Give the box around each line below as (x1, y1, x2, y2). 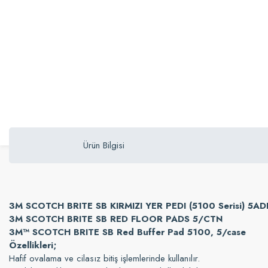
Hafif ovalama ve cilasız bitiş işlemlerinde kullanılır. (9, 252, 200, 265)
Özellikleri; (9, 239, 57, 252)
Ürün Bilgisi (83, 139, 124, 152)
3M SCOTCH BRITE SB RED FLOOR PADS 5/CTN (9, 212, 223, 226)
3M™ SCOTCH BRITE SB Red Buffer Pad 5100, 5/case (9, 226, 246, 239)
